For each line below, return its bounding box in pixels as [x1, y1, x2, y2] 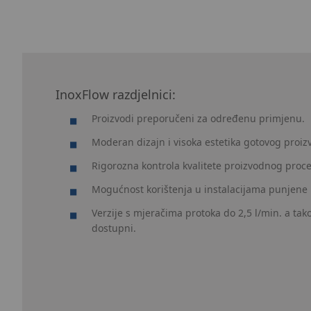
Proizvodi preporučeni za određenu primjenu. [92, 112, 305, 126]
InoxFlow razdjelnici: [56, 86, 176, 103]
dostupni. [92, 221, 136, 235]
